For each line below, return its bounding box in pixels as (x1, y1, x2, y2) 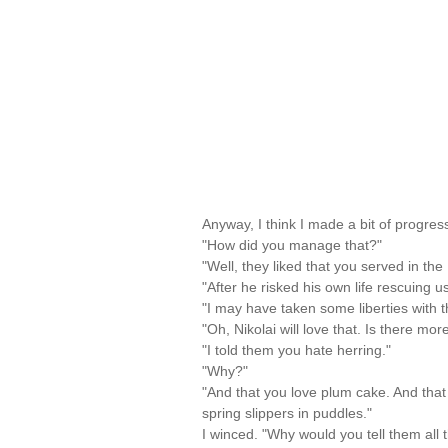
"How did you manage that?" (202, 237, 382, 253)
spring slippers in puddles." (202, 405, 372, 421)
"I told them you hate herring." (202, 342, 391, 358)
